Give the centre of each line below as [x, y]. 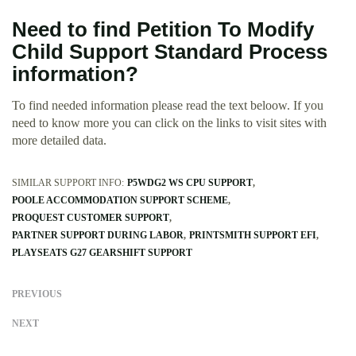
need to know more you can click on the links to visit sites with [169, 123]
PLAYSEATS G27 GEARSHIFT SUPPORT [102, 253]
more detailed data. [59, 141]
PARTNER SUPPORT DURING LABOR [98, 236]
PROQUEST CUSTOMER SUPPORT [91, 218]
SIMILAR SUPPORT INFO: [68, 183]
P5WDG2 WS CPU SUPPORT [190, 183]
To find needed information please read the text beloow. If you [168, 106]
